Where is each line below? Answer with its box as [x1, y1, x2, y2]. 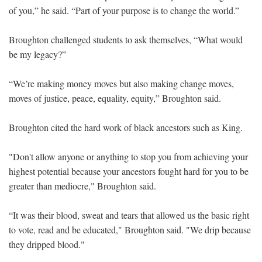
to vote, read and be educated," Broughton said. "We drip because [9, 223, 251, 236]
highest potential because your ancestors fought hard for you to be [9, 164, 249, 177]
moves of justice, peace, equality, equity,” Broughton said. [9, 91, 221, 104]
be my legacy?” [9, 47, 66, 60]
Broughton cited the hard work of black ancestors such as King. [9, 120, 243, 133]
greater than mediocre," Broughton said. [9, 179, 156, 192]
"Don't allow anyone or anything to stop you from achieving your [9, 150, 248, 163]
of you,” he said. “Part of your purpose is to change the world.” [9, 4, 239, 16]
